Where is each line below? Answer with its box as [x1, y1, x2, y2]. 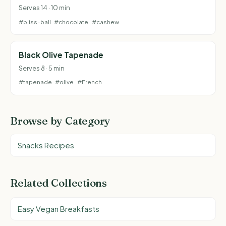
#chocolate [54, 18, 89, 26]
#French [77, 78, 102, 86]
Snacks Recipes [18, 141, 75, 150]
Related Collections [10, 176, 107, 189]
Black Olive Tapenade [19, 49, 103, 60]
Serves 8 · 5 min [19, 64, 65, 72]
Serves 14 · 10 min [19, 4, 70, 12]
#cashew [91, 18, 119, 26]
